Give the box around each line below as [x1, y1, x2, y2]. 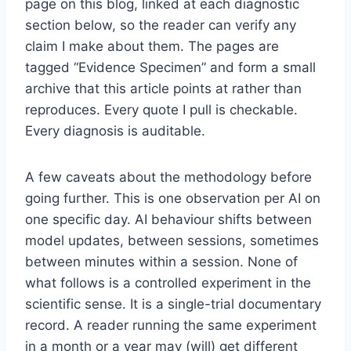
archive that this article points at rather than [25, 80, 302, 96]
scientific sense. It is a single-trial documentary [25, 295, 321, 312]
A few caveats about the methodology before [25, 168, 312, 185]
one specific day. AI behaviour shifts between [25, 211, 312, 227]
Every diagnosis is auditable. [25, 122, 205, 139]
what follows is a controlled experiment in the [25, 274, 311, 291]
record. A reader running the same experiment [25, 317, 317, 333]
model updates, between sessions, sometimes [25, 232, 319, 248]
